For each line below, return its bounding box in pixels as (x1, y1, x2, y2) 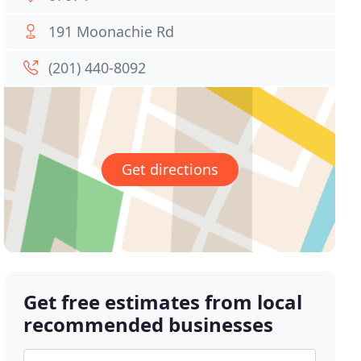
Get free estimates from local (23, 288, 303, 316)
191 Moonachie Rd (48, 22, 175, 41)
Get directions (121, 160, 218, 180)
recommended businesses (23, 311, 274, 338)
